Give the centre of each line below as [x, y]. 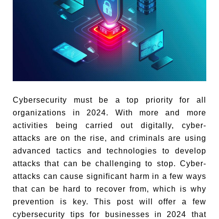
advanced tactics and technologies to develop [109, 151]
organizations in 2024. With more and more [109, 112]
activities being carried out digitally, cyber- [109, 125]
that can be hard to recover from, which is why [109, 189]
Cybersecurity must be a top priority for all [109, 100]
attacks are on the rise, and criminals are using [109, 138]
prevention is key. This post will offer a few [109, 201]
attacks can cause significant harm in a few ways [109, 176]
